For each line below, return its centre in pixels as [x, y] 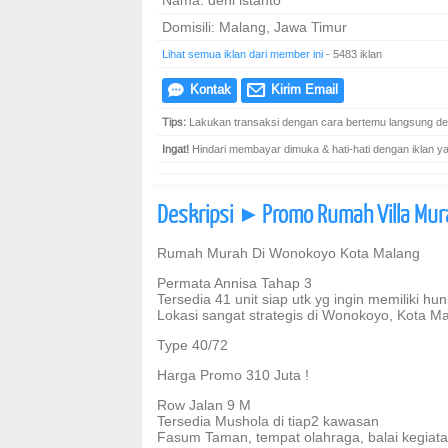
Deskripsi [197, 213]
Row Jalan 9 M [204, 405]
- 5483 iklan [352, 54]
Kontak [208, 89]
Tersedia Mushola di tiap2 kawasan [268, 421]
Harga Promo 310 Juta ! [233, 375]
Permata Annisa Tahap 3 [234, 283]
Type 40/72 [192, 345]
